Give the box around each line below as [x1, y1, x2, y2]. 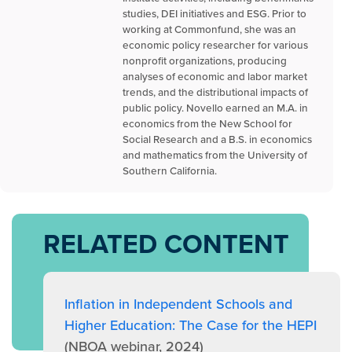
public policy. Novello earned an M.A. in [123, 100, 308, 116]
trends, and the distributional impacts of [123, 84, 308, 101]
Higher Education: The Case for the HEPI [64, 315, 317, 335]
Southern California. [123, 163, 217, 179]
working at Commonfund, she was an [123, 21, 296, 38]
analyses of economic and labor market [123, 68, 307, 85]
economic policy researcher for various [123, 37, 308, 53]
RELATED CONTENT [43, 225, 289, 263]
